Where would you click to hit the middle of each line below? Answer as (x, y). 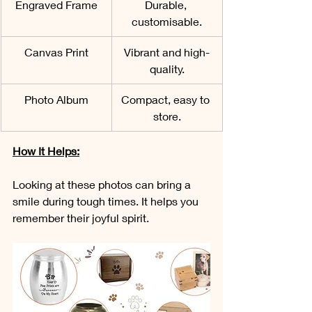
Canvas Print (56, 52)
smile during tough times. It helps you (107, 201)
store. (167, 116)
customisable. (167, 21)
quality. (167, 68)
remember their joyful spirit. (81, 217)
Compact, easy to (167, 99)
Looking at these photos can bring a (103, 184)
